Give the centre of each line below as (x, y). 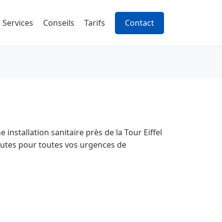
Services (18, 23)
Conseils (59, 23)
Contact (139, 23)
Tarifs (95, 23)
